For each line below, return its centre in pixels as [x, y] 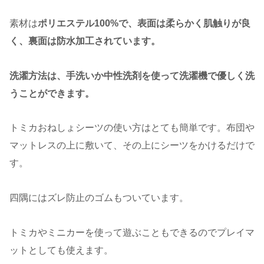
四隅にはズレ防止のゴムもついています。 [99, 198]
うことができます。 [52, 93]
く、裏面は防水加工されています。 [85, 41]
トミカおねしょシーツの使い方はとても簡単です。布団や [132, 128]
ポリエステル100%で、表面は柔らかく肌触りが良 [144, 23]
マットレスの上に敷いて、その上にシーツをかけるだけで [132, 146]
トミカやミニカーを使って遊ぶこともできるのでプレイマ [132, 232]
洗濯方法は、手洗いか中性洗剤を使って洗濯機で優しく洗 [132, 75]
